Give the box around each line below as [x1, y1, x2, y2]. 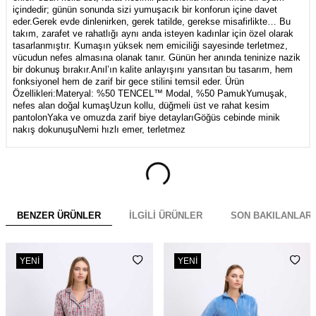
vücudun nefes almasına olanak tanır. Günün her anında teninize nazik [13, 51, 300, 63]
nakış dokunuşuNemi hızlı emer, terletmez [13, 123, 186, 135]
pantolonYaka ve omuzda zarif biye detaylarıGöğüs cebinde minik [13, 111, 280, 123]
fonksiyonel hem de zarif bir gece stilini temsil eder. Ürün [13, 75, 244, 87]
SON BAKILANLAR [231, 209, 312, 221]
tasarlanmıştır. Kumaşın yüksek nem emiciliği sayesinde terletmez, [13, 39, 288, 51]
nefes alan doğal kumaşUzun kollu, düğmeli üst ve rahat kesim [13, 99, 269, 111]
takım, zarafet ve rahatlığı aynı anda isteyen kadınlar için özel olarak [13, 28, 293, 39]
